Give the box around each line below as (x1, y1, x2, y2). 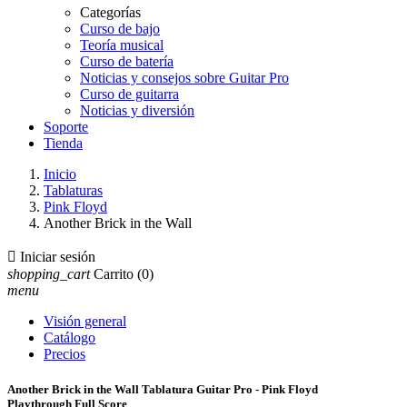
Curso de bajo (80, 21, 160, 36)
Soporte (44, 119, 88, 134)
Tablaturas (44, 183, 103, 198)
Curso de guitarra (80, 86, 179, 102)
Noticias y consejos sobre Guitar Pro (80, 70, 289, 85)
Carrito (94, 266, 134, 282)
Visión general (44, 313, 126, 329)
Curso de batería (80, 54, 174, 69)
